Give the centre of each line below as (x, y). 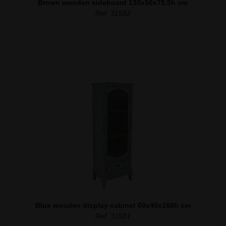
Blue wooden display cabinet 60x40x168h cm (113, 205)
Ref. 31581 (113, 216)
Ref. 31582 (113, 13)
